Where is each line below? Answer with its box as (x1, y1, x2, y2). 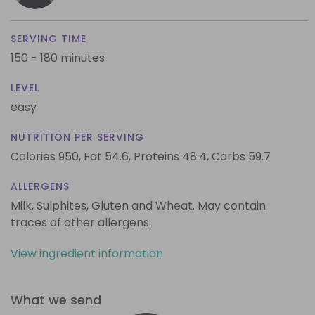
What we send (11, 290, 101, 309)
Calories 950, (11, 148, 84, 165)
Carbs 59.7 (212, 148, 271, 165)
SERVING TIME (11, 31, 86, 46)
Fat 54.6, (84, 148, 131, 165)
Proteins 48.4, (134, 148, 209, 165)
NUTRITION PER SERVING (11, 129, 144, 144)
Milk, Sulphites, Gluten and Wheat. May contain (11, 197, 266, 214)
